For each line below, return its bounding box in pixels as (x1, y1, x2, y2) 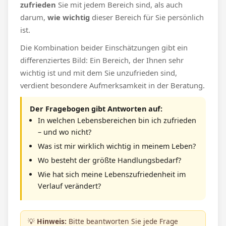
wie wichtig (47, 12, 90, 22)
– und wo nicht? (38, 127, 91, 137)
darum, (20, 12, 47, 22)
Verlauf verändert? (38, 181, 101, 191)
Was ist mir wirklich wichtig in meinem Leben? (38, 141, 196, 151)
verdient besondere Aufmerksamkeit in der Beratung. (20, 80, 205, 90)
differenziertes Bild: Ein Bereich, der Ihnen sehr (20, 55, 184, 65)
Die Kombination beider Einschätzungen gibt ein (20, 42, 188, 52)
